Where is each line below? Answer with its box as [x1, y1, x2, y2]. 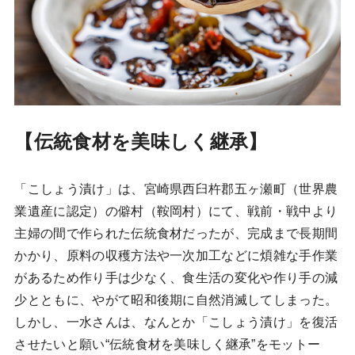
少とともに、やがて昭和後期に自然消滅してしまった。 [14, 292, 338, 307]
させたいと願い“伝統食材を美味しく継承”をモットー [14, 337, 321, 351]
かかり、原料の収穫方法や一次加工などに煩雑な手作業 [14, 248, 338, 262]
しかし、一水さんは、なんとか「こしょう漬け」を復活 [14, 315, 338, 329]
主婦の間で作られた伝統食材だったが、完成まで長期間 [14, 226, 338, 240]
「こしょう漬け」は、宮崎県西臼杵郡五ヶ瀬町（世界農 [14, 181, 338, 196]
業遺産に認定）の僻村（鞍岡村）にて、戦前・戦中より [14, 204, 338, 218]
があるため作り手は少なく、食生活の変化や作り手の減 [14, 270, 338, 284]
